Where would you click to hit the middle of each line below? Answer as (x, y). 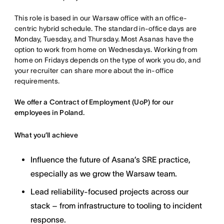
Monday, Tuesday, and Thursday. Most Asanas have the (104, 39)
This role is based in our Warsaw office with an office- (101, 18)
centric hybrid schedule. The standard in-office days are (105, 28)
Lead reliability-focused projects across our (109, 191)
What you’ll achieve (46, 135)
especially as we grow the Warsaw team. (103, 173)
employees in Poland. (49, 112)
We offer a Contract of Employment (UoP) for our (94, 102)
